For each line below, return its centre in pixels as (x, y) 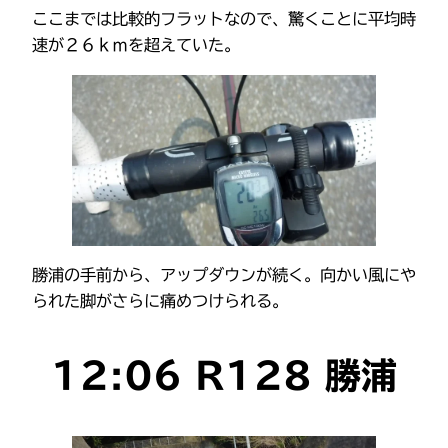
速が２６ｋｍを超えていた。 (136, 45)
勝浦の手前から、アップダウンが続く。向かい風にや (224, 274)
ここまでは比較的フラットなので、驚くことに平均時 (224, 19)
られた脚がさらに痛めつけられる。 (160, 300)
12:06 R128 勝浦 (224, 374)
